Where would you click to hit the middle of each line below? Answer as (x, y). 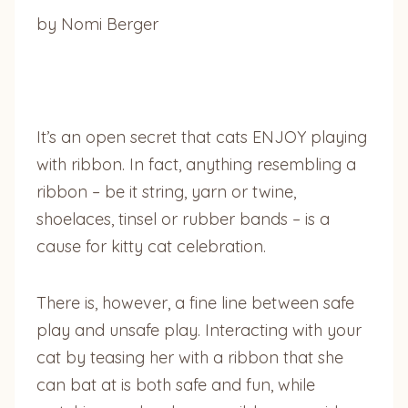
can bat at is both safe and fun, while (176, 384)
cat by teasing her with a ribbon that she (190, 357)
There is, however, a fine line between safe (195, 302)
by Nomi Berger (97, 24)
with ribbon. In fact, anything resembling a (196, 164)
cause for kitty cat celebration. (151, 246)
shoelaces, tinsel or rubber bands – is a (183, 219)
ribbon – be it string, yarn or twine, (166, 191)
